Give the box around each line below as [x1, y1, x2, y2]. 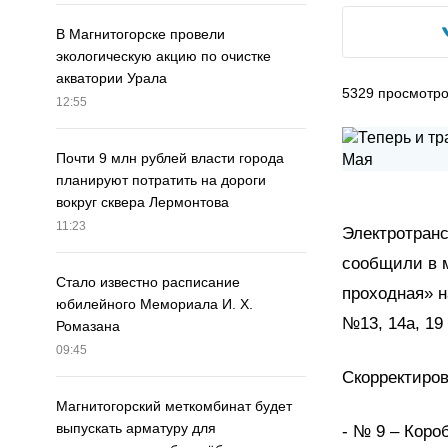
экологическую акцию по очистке [56, 48, 271, 65]
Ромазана [56, 318, 120, 335]
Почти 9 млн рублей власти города [56, 150, 284, 167]
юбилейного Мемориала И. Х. [56, 296, 253, 313]
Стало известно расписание [56, 274, 240, 291]
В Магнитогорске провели [56, 26, 225, 43]
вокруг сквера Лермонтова [56, 194, 229, 211]
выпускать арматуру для [56, 420, 216, 437]
